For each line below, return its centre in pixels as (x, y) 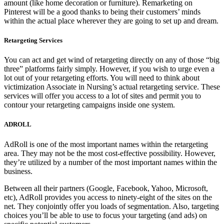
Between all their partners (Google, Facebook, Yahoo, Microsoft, (106, 188)
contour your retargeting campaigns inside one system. (89, 105)
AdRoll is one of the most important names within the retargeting (106, 144)
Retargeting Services (33, 40)
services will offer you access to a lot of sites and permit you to (102, 96)
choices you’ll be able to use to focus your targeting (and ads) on (105, 215)
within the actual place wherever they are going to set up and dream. (111, 20)
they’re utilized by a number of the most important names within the (110, 162)
